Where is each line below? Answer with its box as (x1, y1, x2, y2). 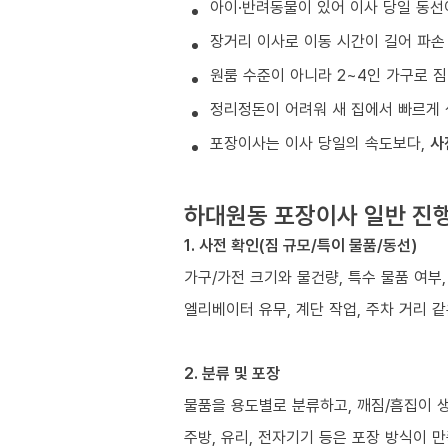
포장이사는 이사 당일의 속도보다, (210, 131, 430, 154)
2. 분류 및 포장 (184, 361, 280, 384)
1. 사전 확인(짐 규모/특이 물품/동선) (184, 233, 417, 256)
